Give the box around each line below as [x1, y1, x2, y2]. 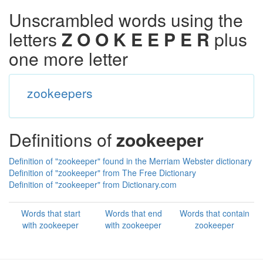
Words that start [21, 207, 80, 219]
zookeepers [26, 84, 93, 102]
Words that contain [179, 207, 249, 219]
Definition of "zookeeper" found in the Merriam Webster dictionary [9, 155, 252, 167]
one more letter [9, 46, 128, 71]
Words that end [104, 207, 162, 219]
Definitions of [9, 127, 116, 152]
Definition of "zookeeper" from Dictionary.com [9, 178, 177, 190]
